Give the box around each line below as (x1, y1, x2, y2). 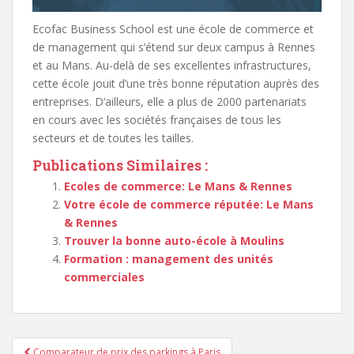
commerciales (64, 269, 145, 284)
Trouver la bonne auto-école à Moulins (64, 232, 284, 248)
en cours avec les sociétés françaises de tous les (32, 111, 281, 127)
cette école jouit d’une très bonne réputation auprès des (32, 75, 319, 91)
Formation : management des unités (64, 250, 273, 266)
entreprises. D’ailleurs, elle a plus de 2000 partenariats (32, 93, 307, 109)
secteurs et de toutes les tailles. (32, 130, 194, 145)
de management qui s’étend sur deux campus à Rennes (32, 39, 315, 55)
